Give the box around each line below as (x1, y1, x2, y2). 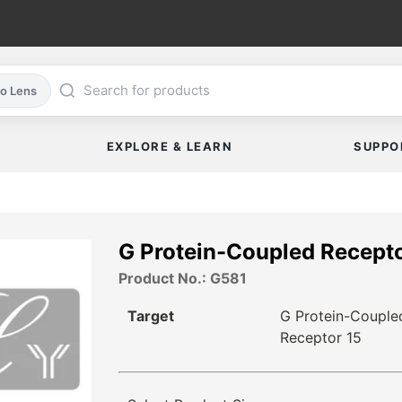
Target (127, 307, 174, 326)
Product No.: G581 (118, 269, 247, 288)
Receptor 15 (279, 328, 362, 347)
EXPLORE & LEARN (106, 139, 233, 154)
